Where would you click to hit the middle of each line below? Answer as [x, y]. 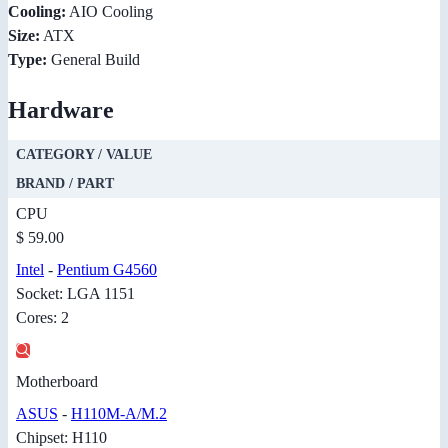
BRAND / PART [65, 184]
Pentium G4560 [107, 270]
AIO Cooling [109, 12]
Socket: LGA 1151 [75, 294]
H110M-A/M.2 [119, 414]
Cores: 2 [42, 318]
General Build [93, 60]
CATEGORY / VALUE [84, 155]
